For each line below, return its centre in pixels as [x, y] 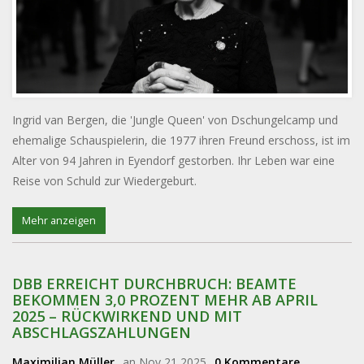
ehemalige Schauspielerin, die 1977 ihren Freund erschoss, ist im [181, 140]
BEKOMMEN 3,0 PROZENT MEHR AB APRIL [165, 299]
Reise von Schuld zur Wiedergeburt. [104, 180]
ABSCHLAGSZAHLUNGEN [102, 332]
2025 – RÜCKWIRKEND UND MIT [127, 316]
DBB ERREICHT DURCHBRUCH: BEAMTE [154, 283]
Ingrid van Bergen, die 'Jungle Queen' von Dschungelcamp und [175, 119]
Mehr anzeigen [59, 220]
